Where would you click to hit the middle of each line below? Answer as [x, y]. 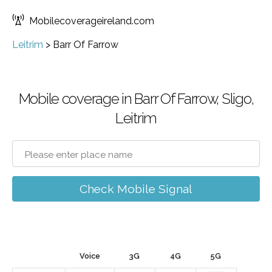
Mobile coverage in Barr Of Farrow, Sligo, [136, 99]
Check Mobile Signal [136, 189]
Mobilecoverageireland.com [92, 21]
